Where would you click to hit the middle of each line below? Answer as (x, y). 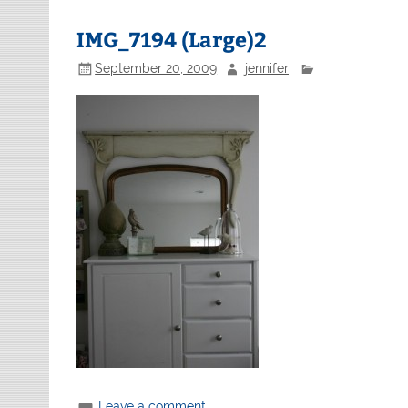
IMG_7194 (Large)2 (172, 39)
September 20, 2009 (156, 68)
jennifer (266, 68)
